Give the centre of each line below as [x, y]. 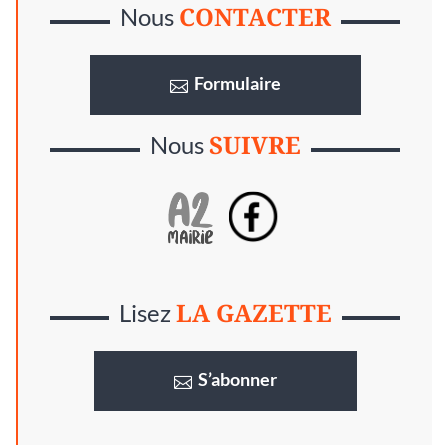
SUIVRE [254, 144]
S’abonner [237, 380]
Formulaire [237, 84]
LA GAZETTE [253, 313]
